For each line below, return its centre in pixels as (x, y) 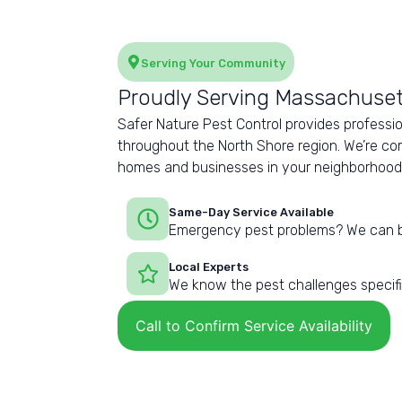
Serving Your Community (213, 64)
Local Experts (209, 267)
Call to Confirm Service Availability (253, 326)
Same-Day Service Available (251, 213)
